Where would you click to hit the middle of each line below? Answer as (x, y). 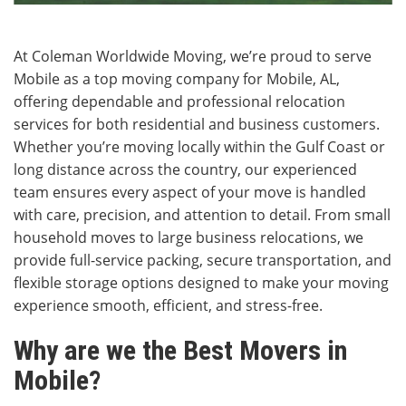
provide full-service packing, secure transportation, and (203, 261)
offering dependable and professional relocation (179, 102)
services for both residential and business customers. (197, 125)
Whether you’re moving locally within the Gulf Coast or (199, 147)
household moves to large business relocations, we (188, 238)
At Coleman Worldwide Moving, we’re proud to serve (193, 57)
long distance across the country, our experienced (185, 170)
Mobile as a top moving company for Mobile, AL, (177, 79)
